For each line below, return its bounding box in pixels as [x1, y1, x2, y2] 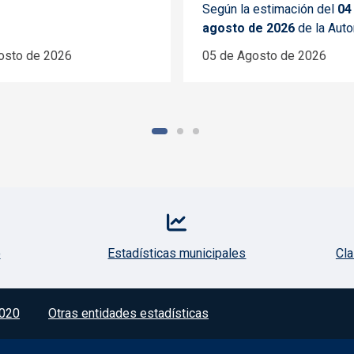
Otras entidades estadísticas [48, 306, 209, 322]
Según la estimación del [202, 2, 337, 17]
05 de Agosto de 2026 [202, 48, 326, 64]
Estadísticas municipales [107, 246, 247, 262]
